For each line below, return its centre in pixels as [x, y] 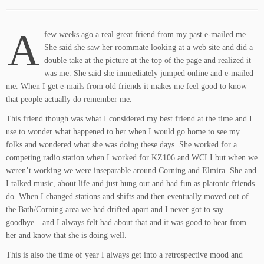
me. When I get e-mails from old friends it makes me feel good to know [126, 86]
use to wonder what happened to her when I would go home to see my [123, 132]
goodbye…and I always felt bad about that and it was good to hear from [126, 222]
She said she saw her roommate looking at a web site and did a [148, 47]
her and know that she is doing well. [66, 235]
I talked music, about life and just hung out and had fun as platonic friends [130, 184]
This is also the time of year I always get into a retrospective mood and [124, 255]
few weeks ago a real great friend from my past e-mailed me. [146, 34]
